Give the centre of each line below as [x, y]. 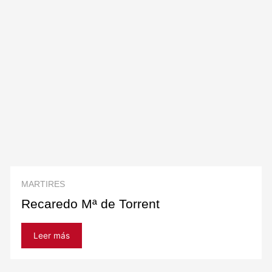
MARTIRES [43, 185]
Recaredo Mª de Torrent [91, 204]
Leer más [52, 236]
